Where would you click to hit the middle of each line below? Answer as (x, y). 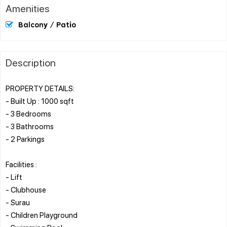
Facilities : (21, 164)
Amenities (28, 8)
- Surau (18, 202)
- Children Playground (42, 215)
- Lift (14, 177)
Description (31, 62)
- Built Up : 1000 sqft (40, 101)
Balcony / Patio (47, 25)
